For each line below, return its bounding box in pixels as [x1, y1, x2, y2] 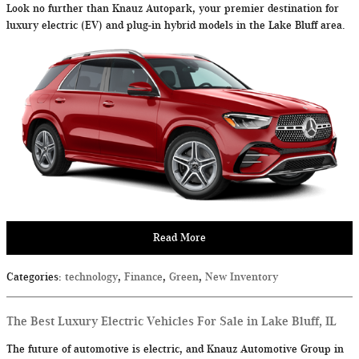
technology [65, 270, 118, 283]
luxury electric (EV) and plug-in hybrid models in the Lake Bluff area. [6, 18, 349, 31]
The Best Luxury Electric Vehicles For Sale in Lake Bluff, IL [6, 313, 337, 329]
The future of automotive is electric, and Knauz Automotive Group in [6, 342, 344, 355]
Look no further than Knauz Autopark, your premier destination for [6, 2, 339, 14]
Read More [153, 232, 206, 244]
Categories [6, 270, 58, 283]
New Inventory [205, 270, 278, 283]
